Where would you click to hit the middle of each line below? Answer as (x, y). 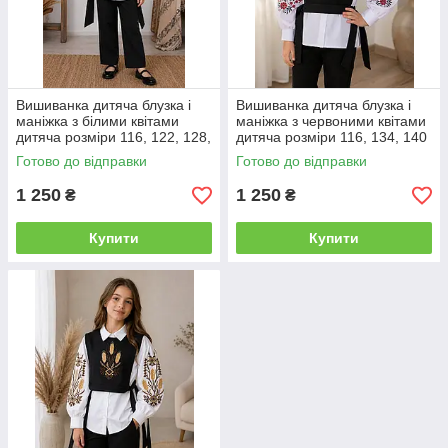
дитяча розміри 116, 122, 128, (113, 137)
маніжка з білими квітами (97, 121)
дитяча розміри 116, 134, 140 (331, 137)
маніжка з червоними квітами (331, 121)
